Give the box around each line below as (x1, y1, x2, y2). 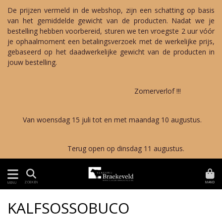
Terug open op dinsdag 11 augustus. (38, 144, 184, 153)
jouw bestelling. (7, 57, 57, 67)
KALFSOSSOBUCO (7, 198, 129, 218)
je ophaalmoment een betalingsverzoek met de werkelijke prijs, (7, 37, 215, 46)
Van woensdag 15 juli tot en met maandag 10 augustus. (20, 115, 202, 124)
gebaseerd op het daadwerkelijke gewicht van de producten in (7, 47, 215, 56)
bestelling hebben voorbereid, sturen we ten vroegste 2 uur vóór (7, 26, 215, 36)
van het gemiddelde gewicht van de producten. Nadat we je (7, 16, 215, 25)
